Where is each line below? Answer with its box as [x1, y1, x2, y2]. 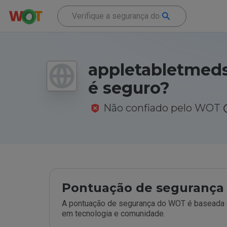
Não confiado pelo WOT [103, 102, 220, 114]
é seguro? [88, 78, 170, 98]
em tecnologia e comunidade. [62, 209, 165, 218]
